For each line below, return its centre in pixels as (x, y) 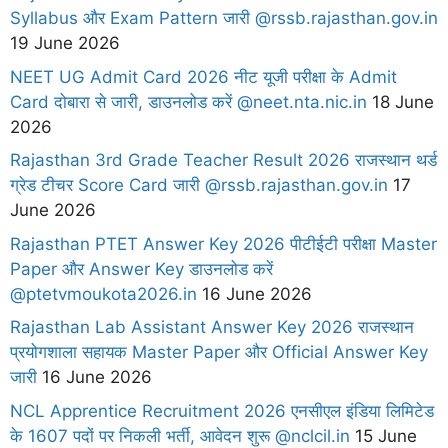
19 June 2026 (65, 43)
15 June (383, 435)
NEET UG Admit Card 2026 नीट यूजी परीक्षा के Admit (203, 76)
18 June (400, 101)
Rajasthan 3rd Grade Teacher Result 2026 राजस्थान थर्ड (223, 160)
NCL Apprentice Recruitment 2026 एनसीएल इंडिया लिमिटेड (222, 410)
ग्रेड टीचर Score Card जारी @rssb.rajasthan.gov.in (199, 185)
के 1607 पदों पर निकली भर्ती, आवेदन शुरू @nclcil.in (180, 435)
